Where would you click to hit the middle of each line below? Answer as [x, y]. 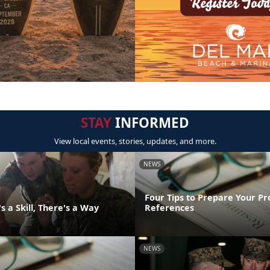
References [169, 208]
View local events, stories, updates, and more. [135, 141]
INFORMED [150, 123]
